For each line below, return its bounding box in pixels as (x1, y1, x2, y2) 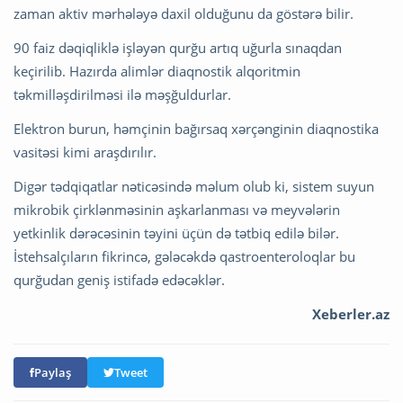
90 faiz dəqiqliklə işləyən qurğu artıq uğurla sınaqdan (13, 39, 342, 58)
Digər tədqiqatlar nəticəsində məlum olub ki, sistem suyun (13, 177, 374, 196)
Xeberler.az (312, 305, 390, 324)
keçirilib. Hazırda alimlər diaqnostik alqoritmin (13, 62, 300, 81)
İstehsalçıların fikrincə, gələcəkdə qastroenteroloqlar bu (13, 247, 355, 266)
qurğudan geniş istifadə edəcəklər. (13, 271, 225, 290)
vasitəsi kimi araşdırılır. (13, 143, 157, 162)
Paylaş (34, 364, 71, 381)
